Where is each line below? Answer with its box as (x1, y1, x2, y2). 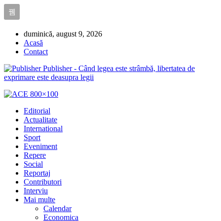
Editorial (24, 107, 50, 115)
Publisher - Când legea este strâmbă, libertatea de (43, 64, 195, 73)
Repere (24, 151, 46, 159)
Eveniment (24, 142, 57, 150)
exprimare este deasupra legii (4, 73, 94, 81)
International (24, 124, 63, 133)
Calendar (43, 204, 72, 213)
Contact (24, 47, 48, 56)
